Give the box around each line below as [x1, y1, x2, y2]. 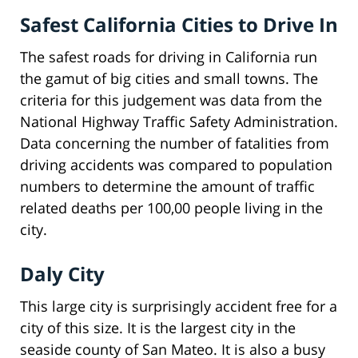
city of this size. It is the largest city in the [20, 317, 296, 337]
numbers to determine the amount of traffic [20, 176, 315, 196]
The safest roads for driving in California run [20, 46, 317, 66]
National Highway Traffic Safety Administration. [20, 111, 338, 131]
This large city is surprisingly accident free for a [20, 296, 337, 316]
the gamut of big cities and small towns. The [20, 68, 318, 88]
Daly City [20, 260, 105, 287]
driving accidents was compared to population [20, 154, 332, 174]
